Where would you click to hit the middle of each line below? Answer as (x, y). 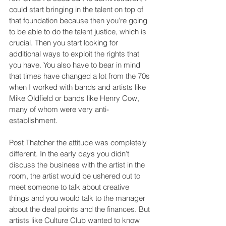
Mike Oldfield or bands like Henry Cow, (75, 98)
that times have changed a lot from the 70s (80, 76)
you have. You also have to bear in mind (76, 65)
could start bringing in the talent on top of (77, 10)
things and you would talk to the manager (78, 198)
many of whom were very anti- (59, 109)
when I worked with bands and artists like (78, 87)
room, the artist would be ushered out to (76, 176)
